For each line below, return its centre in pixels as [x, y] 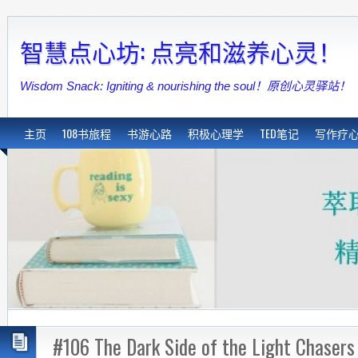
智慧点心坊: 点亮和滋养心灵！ [181, 51]
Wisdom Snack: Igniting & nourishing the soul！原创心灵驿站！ [185, 86]
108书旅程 [87, 133]
